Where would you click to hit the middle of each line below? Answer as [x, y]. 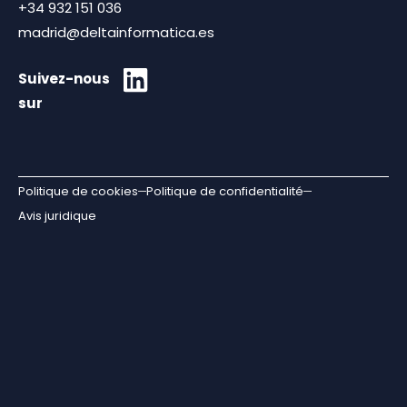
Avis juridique [57, 215]
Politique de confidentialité [225, 191]
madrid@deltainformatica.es [116, 32]
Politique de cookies [78, 191]
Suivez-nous [64, 79]
